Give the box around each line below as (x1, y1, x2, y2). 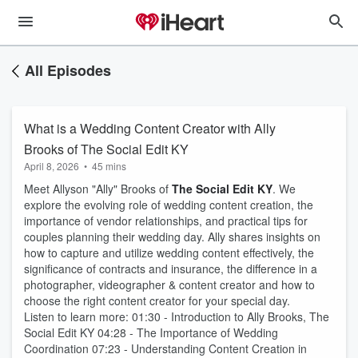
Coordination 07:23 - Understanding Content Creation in (24, 340, 307, 356)
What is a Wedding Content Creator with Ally (24, 119, 276, 137)
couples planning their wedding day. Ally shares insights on (24, 229, 320, 245)
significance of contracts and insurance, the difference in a (24, 261, 317, 276)
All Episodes (25, 60, 111, 81)
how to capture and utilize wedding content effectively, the (24, 245, 314, 261)
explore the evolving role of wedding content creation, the (24, 197, 313, 213)
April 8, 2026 (24, 159, 79, 173)
